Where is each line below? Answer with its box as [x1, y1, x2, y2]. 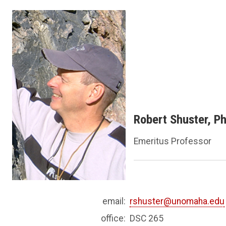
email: [102, 196, 126, 206]
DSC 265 [130, 213, 164, 223]
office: [101, 213, 126, 223]
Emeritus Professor [134, 136, 212, 146]
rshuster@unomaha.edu [130, 196, 225, 206]
